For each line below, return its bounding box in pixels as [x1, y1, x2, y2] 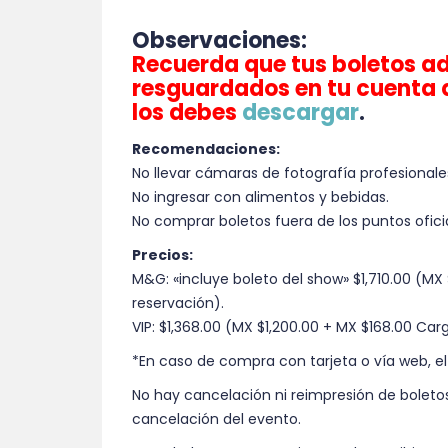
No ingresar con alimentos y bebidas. [132, 187, 389, 208]
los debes [132, 97, 237, 129]
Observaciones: [132, 25, 307, 57]
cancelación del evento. [132, 409, 301, 430]
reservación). [132, 293, 224, 314]
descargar [242, 97, 359, 129]
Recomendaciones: [132, 139, 280, 160]
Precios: [132, 245, 193, 266]
